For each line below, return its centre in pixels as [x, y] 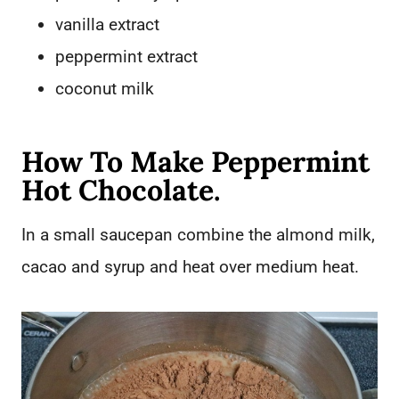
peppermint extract [126, 57]
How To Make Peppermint [195, 162]
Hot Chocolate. [121, 191]
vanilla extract [107, 25]
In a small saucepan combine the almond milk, [198, 235]
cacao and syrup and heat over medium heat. [190, 267]
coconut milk [105, 89]
